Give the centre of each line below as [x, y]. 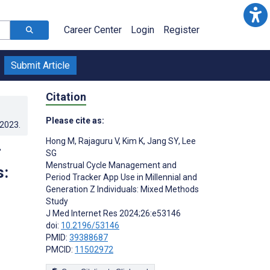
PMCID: [60, 249]
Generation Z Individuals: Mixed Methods [122, 189]
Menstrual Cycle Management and [111, 165]
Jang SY [162, 141]
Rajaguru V [98, 141]
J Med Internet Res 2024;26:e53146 [113, 213]
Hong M [60, 141]
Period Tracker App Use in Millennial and [121, 177]
